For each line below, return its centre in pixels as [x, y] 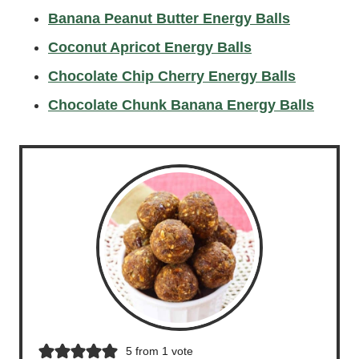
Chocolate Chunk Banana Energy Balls [181, 105]
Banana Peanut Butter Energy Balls [169, 18]
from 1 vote [162, 351]
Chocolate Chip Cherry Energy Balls [172, 76]
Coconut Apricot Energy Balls [150, 47]
